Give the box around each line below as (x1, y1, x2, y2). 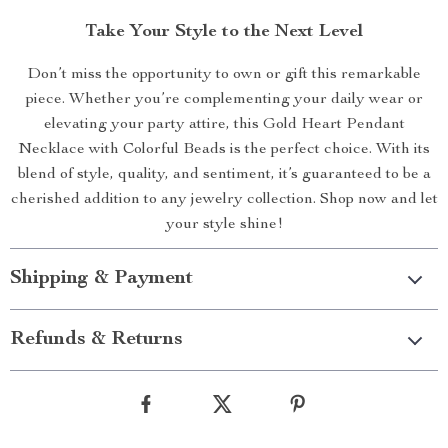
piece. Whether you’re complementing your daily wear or (25, 92, 423, 108)
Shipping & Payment (10, 269, 193, 289)
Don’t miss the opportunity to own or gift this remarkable (27, 67, 421, 83)
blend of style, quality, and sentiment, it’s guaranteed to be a (17, 167, 431, 183)
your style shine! (165, 217, 283, 233)
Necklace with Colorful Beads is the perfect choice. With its (18, 142, 430, 158)
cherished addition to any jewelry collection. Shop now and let (10, 192, 438, 208)
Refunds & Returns (10, 330, 183, 350)
